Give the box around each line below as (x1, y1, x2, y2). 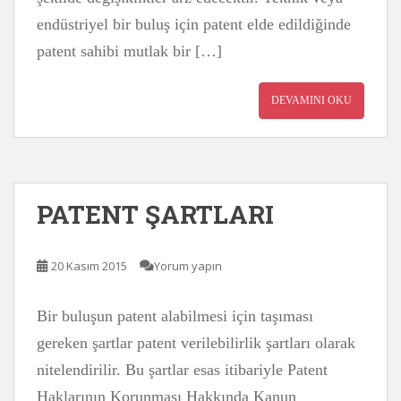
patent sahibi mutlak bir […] (37, 42, 222, 60)
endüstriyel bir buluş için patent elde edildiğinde (37, 15, 351, 33)
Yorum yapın (154, 258, 222, 274)
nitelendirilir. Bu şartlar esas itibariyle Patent (37, 361, 328, 379)
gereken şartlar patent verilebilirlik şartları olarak (37, 334, 355, 352)
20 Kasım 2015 (51, 258, 127, 274)
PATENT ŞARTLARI (37, 198, 274, 231)
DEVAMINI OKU (271, 94, 352, 107)
